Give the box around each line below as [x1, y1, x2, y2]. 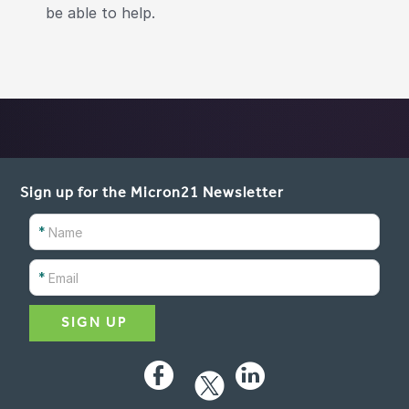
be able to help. [46, 4, 155, 22]
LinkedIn [236, 359, 265, 400]
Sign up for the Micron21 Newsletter [20, 187, 285, 202]
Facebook [144, 359, 173, 400]
